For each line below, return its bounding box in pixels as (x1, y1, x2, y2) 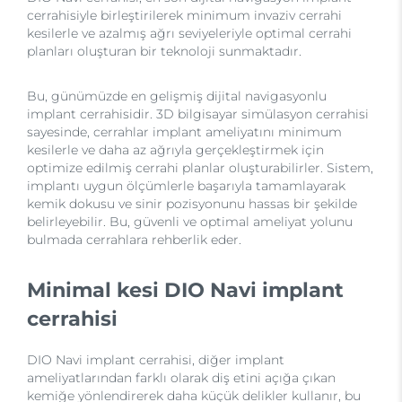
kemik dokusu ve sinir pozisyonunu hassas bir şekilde (27, 196, 357, 212)
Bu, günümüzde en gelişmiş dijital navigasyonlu (27, 88, 327, 104)
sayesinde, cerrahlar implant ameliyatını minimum (27, 124, 342, 140)
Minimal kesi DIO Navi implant (27, 277, 344, 302)
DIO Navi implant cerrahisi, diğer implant (27, 352, 284, 368)
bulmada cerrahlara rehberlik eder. (27, 232, 241, 248)
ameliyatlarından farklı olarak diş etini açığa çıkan (27, 370, 336, 386)
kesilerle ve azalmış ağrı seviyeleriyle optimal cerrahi (27, 25, 352, 41)
